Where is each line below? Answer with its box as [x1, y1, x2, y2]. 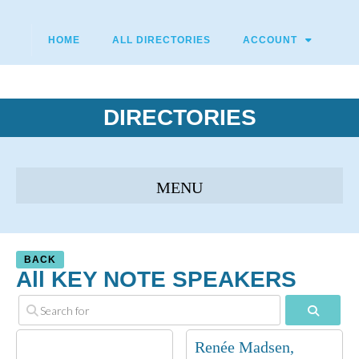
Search [317, 301, 354, 317]
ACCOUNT [242, 34, 297, 46]
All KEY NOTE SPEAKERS [16, 267, 296, 292]
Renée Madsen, [195, 338, 295, 356]
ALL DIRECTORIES [111, 34, 211, 46]
